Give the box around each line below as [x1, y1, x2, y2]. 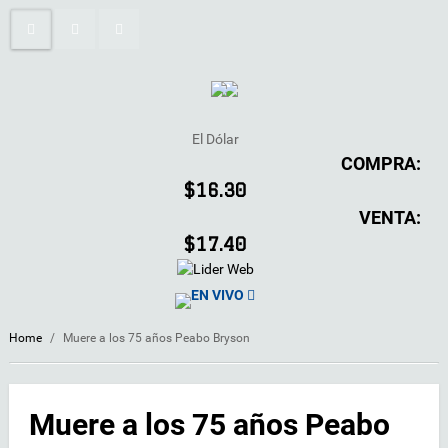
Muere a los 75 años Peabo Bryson [63, 330, 250, 345]
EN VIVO [191, 286, 244, 303]
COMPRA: [341, 153, 421, 174]
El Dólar [191, 131, 239, 147]
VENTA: [359, 207, 421, 228]
